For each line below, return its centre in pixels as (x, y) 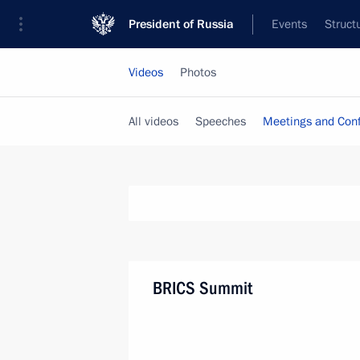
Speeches (221, 121)
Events (289, 24)
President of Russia (181, 24)
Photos (198, 72)
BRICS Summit (202, 288)
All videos (153, 121)
